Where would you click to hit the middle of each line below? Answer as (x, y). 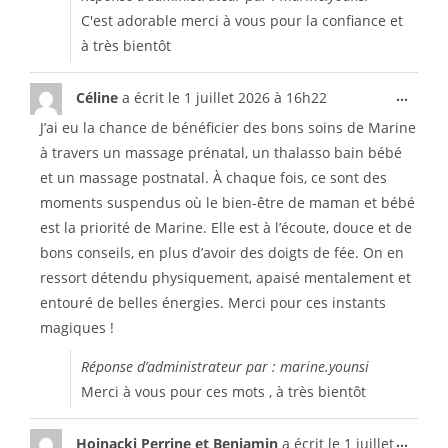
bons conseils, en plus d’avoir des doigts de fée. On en (222, 252)
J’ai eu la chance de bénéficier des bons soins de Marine (228, 127)
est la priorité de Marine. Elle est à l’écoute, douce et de (226, 227)
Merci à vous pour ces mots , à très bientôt (223, 391)
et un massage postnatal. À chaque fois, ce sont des (213, 177)
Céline (99, 97)
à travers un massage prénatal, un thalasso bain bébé (221, 152)
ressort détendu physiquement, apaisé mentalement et (225, 277)
